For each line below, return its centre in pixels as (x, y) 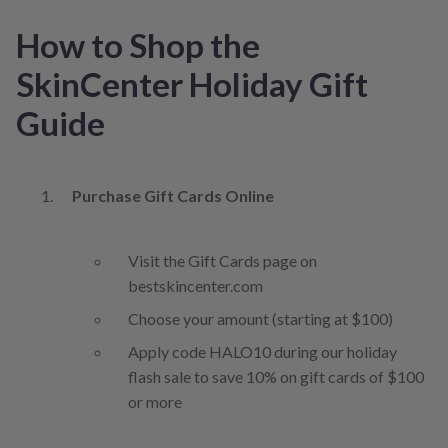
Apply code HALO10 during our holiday (262, 352)
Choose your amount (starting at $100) (260, 319)
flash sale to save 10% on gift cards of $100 (276, 377)
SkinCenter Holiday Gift (192, 84)
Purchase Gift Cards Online (173, 196)
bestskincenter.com (195, 286)
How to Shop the (138, 45)
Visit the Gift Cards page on (222, 261)
